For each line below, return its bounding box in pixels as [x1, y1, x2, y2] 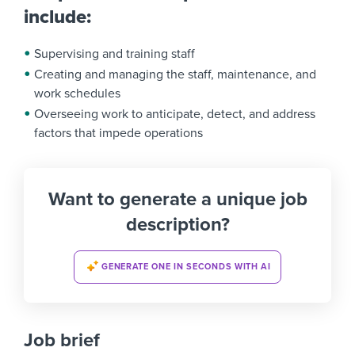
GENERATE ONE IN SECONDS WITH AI [101, 261, 271, 272]
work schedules [34, 86, 120, 101]
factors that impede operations [34, 125, 203, 141]
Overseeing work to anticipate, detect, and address [34, 106, 315, 122]
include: [24, 6, 91, 29]
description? [125, 213, 230, 236]
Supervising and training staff [34, 46, 195, 62]
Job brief [24, 329, 100, 352]
